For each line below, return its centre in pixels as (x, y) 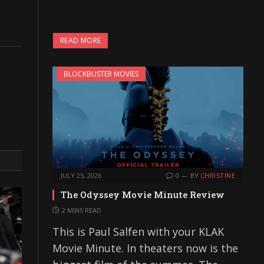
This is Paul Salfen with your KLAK (138, 232)
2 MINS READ (82, 210)
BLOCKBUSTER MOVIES (101, 74)
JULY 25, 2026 (81, 176)
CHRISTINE (218, 176)
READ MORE (81, 40)
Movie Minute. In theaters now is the (145, 248)
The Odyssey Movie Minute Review (143, 195)
